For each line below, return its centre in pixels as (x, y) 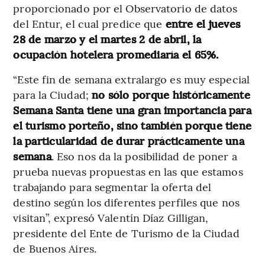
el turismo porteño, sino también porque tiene (132, 125)
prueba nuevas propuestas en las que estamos (128, 171)
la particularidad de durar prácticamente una (129, 140)
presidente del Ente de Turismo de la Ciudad (126, 232)
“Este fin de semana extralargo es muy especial (131, 79)
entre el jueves (203, 23)
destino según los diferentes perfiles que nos (126, 202)
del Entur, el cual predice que (89, 23)
